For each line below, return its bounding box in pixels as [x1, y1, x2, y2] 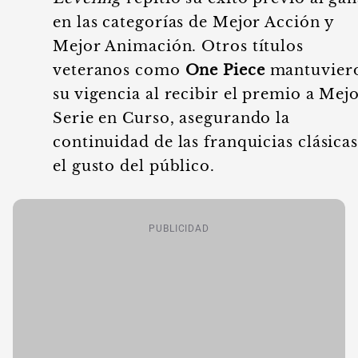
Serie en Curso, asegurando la [53, 109, 291, 127]
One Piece [185, 62, 265, 79]
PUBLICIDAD [149, 223, 209, 234]
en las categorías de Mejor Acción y [53, 14, 334, 31]
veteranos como [53, 62, 185, 79]
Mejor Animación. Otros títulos [53, 38, 304, 55]
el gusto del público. [53, 157, 220, 175]
